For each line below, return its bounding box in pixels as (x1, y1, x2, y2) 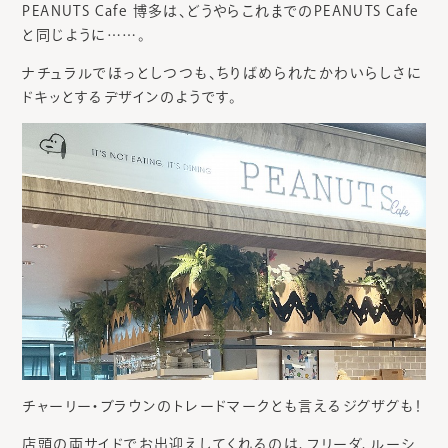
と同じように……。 (22, 27, 146, 42)
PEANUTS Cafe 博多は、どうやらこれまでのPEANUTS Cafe (22, 3, 420, 18)
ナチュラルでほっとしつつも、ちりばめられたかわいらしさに (22, 65, 423, 80)
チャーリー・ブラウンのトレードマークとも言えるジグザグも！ (22, 399, 422, 414)
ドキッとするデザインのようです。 (22, 89, 238, 104)
